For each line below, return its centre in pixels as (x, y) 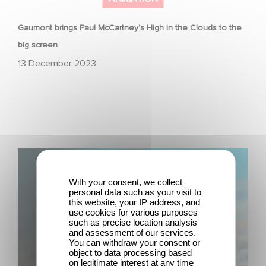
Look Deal (38, 170)
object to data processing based (130, 252)
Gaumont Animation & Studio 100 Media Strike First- (123, 155)
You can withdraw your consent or (134, 242)
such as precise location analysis (133, 222)
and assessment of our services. (132, 232)
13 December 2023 (57, 63)
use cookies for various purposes (133, 212)
